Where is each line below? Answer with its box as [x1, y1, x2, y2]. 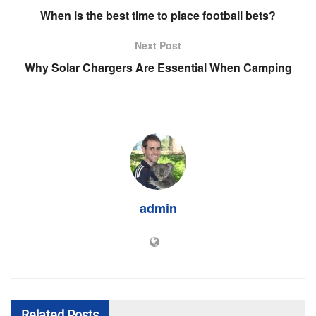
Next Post [135, 37, 181, 52]
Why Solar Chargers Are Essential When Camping [24, 59, 292, 75]
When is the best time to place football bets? [40, 6, 276, 23]
